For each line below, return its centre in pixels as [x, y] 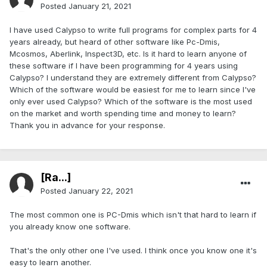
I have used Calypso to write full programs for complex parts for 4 [133, 30]
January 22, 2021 [101, 191]
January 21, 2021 [100, 6]
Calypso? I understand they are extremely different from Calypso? [133, 78]
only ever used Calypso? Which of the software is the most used [131, 102]
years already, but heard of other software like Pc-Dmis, [115, 42]
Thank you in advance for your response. [87, 125]
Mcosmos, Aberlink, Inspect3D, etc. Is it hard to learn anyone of [128, 54]
